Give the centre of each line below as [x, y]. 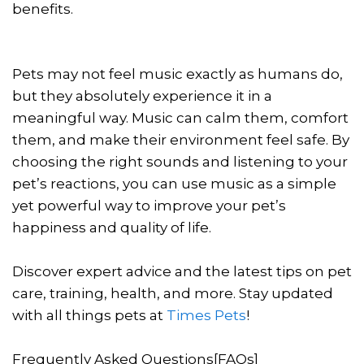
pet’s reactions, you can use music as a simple [174, 183]
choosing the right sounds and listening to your [180, 161]
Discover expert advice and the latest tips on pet [182, 271]
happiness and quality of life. [112, 227]
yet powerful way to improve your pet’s [149, 205]
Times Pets [206, 315]
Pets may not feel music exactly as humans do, [178, 74]
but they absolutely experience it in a [142, 95]
